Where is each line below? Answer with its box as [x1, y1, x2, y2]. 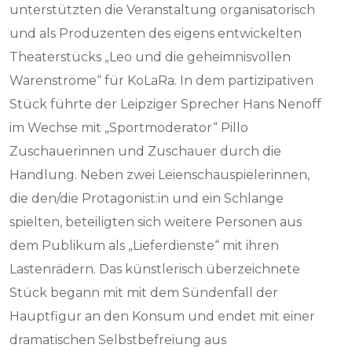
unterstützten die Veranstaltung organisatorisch [9, 2, 316, 17]
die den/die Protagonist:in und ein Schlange [9, 191, 284, 206]
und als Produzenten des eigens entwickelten [9, 26, 302, 41]
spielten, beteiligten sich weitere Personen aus [9, 214, 302, 229]
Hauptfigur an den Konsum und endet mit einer [9, 309, 316, 324]
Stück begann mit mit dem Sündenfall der [9, 285, 279, 300]
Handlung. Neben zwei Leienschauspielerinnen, [9, 167, 310, 182]
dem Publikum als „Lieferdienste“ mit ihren [9, 238, 280, 253]
